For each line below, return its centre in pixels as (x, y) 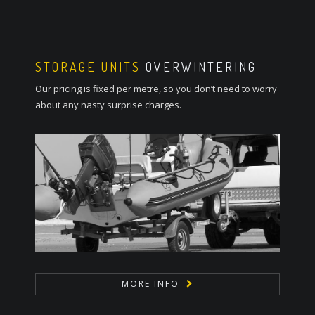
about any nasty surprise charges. (108, 104)
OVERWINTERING (201, 66)
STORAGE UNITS (90, 66)
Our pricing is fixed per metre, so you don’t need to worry (156, 88)
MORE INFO (150, 284)
